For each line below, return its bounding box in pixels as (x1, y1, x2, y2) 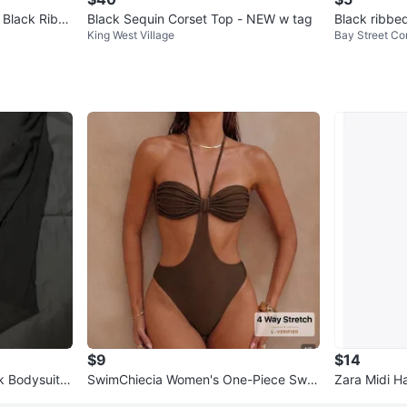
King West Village (87, 28, 174, 43)
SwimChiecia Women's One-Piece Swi (87, 372, 310, 388)
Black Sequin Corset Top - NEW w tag (87, 11, 313, 27)
